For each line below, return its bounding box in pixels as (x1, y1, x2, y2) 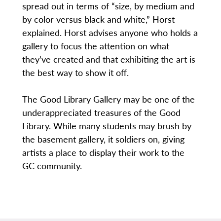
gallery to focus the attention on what (22, 39, 169, 52)
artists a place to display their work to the (22, 146, 184, 159)
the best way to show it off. (22, 66, 129, 79)
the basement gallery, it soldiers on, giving (22, 133, 184, 146)
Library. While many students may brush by (22, 119, 191, 132)
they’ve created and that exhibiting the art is (22, 53, 195, 66)
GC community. (22, 159, 82, 172)
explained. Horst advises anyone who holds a (22, 26, 198, 39)
